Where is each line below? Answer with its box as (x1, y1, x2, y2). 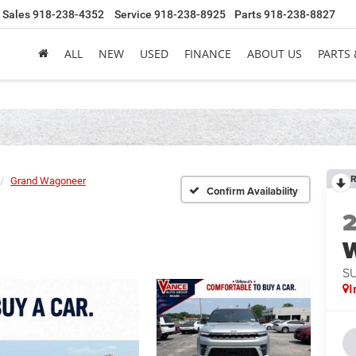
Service (114, 8, 152, 21)
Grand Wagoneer (10, 175, 86, 188)
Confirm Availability (207, 183, 298, 199)
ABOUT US (247, 46, 302, 62)
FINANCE (184, 46, 231, 62)
